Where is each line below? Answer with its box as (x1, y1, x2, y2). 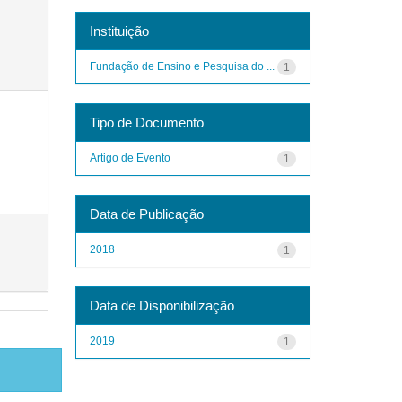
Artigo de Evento (89, 151, 170, 164)
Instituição (89, 22, 149, 39)
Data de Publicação (89, 205, 204, 222)
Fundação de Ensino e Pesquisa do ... (89, 59, 275, 73)
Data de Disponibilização (89, 297, 234, 313)
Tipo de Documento (89, 114, 204, 130)
